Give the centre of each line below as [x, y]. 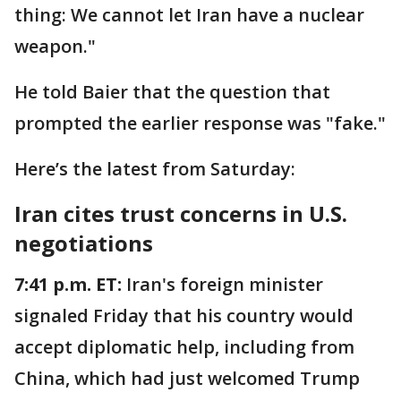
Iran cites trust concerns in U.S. [181, 213]
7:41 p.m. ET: [68, 284]
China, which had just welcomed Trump [187, 378]
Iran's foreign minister [222, 284]
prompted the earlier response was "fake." [200, 123]
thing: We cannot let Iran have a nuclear [189, 14]
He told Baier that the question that [172, 91]
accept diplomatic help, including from [184, 346]
